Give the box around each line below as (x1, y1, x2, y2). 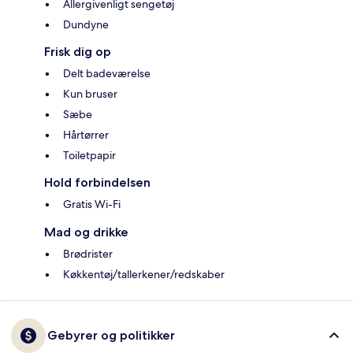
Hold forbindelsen (44, 175, 150, 191)
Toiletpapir (63, 148, 116, 163)
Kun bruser (63, 87, 117, 102)
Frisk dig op (44, 44, 111, 60)
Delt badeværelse (63, 66, 150, 81)
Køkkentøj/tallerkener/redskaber (63, 267, 225, 282)
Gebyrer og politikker (47, 328, 175, 344)
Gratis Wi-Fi (63, 197, 121, 212)
